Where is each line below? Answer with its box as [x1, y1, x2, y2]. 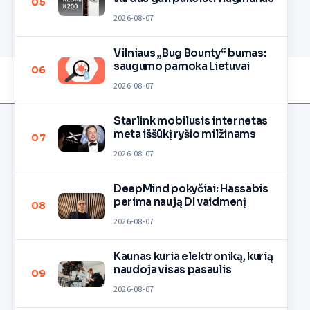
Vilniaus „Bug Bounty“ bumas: [113, 46, 266, 60]
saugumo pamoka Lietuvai [113, 59, 250, 73]
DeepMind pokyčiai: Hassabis [113, 181, 268, 195]
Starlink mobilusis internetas [113, 113, 268, 127]
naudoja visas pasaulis [113, 262, 232, 276]
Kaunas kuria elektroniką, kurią [113, 249, 273, 263]
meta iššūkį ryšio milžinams [113, 127, 256, 140]
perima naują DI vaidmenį [113, 194, 246, 208]
